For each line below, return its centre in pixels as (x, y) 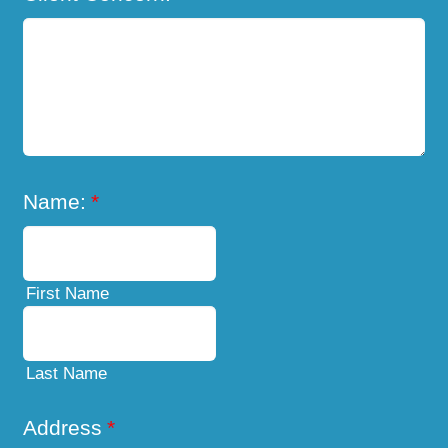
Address (63, 428)
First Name (68, 293)
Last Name (67, 373)
